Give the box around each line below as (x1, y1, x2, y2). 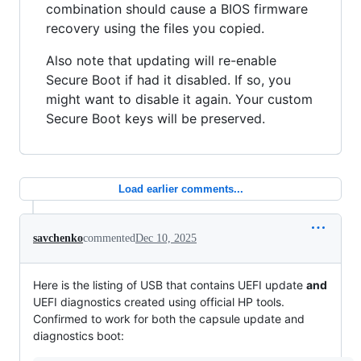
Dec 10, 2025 (135, 232, 197, 245)
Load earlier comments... (118, 183, 243, 196)
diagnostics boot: (33, 329, 124, 343)
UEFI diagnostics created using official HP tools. (33, 295, 284, 309)
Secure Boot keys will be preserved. (46, 110, 265, 127)
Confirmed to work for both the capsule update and (33, 312, 305, 326)
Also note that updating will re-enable (46, 52, 276, 69)
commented (83, 232, 135, 245)
